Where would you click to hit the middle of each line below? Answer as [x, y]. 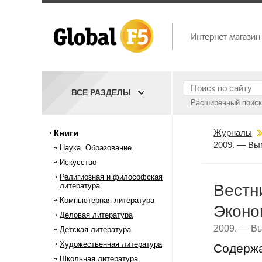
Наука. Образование [96, 148]
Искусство [78, 162]
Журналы [233, 132]
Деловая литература [96, 215]
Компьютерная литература [107, 200]
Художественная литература [111, 244]
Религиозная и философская [111, 177]
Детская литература [95, 230]
